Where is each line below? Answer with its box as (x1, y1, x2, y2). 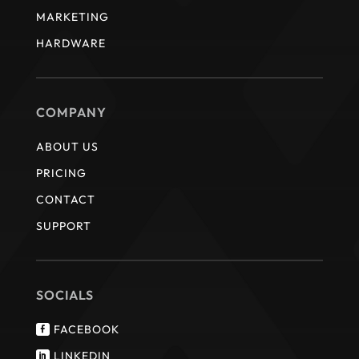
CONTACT (35, 192, 95, 207)
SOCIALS (35, 286, 94, 303)
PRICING (35, 165, 87, 180)
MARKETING (35, 9, 109, 24)
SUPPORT (35, 218, 91, 233)
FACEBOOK (53, 321, 119, 337)
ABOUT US (35, 139, 99, 154)
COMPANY (35, 103, 107, 120)
